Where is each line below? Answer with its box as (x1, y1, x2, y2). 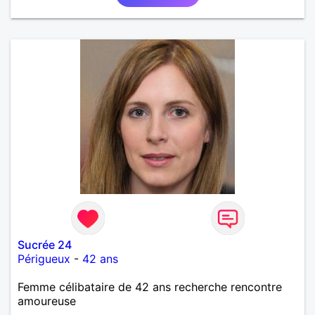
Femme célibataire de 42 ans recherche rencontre (18, 279, 282, 294)
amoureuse (18, 293, 76, 308)
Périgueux (18, 251, 70, 266)
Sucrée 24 (18, 237, 72, 252)
